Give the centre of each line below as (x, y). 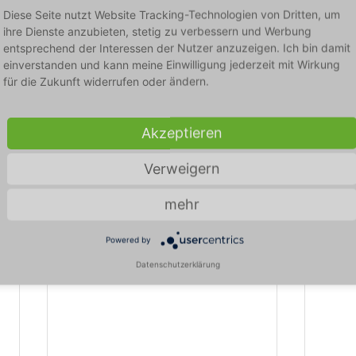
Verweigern (182, 168)
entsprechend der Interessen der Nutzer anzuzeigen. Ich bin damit (177, 48)
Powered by (128, 240)
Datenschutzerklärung (178, 264)
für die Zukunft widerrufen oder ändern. (106, 81)
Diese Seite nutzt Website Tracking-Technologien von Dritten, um (172, 14)
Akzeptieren (182, 133)
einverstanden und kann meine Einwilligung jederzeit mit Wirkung (172, 64)
